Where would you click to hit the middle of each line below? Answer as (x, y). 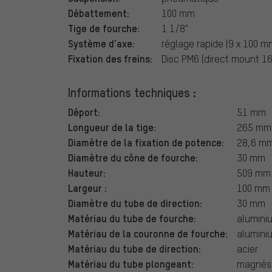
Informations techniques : (132, 93)
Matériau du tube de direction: (134, 249)
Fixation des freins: (110, 59)
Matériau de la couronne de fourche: (148, 233)
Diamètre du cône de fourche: (133, 158)
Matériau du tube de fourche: (132, 218)
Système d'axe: (101, 43)
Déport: (84, 112)
